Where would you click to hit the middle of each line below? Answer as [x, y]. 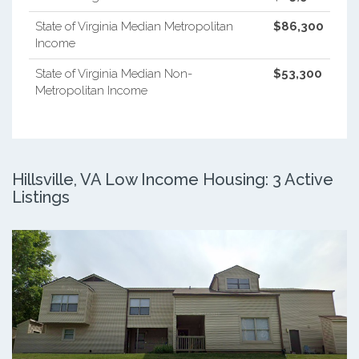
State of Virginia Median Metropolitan [134, 26]
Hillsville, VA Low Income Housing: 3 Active [173, 179]
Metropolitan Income [91, 90]
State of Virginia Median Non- [113, 73]
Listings [41, 197]
